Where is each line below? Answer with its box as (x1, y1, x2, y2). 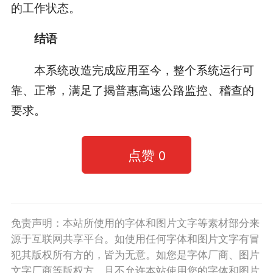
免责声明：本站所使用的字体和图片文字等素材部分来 (10, 215, 260, 230)
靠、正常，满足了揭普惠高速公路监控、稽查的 (10, 81, 254, 98)
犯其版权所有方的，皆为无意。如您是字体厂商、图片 (10, 247, 260, 262)
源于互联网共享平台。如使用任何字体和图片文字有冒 (10, 231, 260, 246)
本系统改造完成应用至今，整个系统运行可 (10, 61, 254, 78)
